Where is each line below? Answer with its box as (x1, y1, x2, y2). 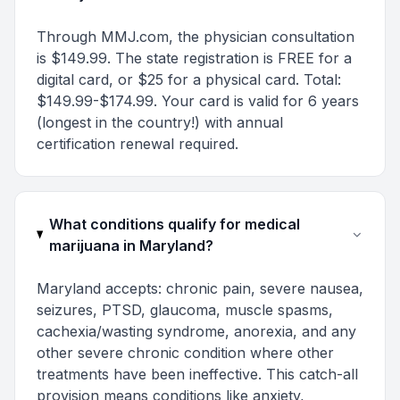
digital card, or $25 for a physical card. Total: (37, 71, 341, 88)
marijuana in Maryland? (48, 237, 213, 254)
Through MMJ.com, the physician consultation (37, 28, 354, 46)
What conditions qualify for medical (48, 215, 300, 233)
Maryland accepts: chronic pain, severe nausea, (37, 279, 363, 297)
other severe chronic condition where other (37, 344, 334, 362)
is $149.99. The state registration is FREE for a (37, 49, 352, 67)
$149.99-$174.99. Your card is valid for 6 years (37, 92, 359, 110)
